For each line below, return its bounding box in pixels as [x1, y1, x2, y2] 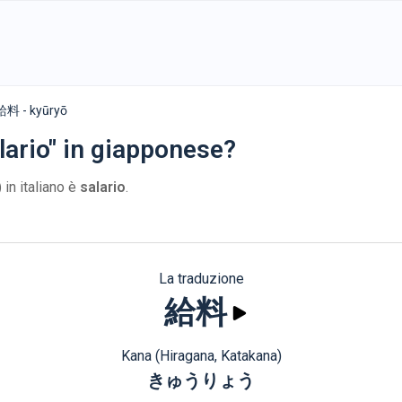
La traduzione [158, 270, 244, 287]
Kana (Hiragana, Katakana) [120, 347, 282, 364]
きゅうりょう [147, 370, 255, 391]
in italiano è [2, 179, 80, 196]
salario [80, 179, 126, 196]
